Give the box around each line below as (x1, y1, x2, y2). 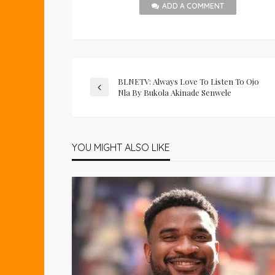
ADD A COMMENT (162, 1, 224, 10)
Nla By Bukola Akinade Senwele (118, 87, 231, 98)
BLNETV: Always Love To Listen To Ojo (118, 76, 259, 87)
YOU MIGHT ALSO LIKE (72, 141, 170, 153)
